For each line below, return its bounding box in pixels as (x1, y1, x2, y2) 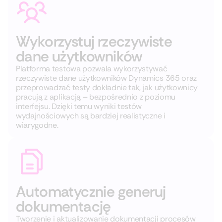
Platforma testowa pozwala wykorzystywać (16, 63, 167, 74)
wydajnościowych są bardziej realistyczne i (16, 111, 166, 121)
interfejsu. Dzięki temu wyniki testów (16, 101, 142, 111)
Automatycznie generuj (16, 182, 166, 201)
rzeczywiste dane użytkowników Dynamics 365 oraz (16, 73, 197, 83)
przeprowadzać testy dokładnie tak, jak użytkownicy (16, 82, 198, 93)
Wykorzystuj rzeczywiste (16, 32, 172, 51)
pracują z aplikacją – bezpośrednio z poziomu (16, 92, 175, 102)
